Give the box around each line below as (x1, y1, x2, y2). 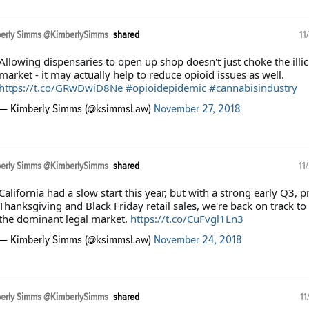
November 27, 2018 (153, 103, 241, 116)
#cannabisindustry (208, 81, 297, 95)
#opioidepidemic (125, 81, 206, 95)
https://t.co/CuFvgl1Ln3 (130, 212, 243, 226)
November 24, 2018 (153, 234, 242, 247)
